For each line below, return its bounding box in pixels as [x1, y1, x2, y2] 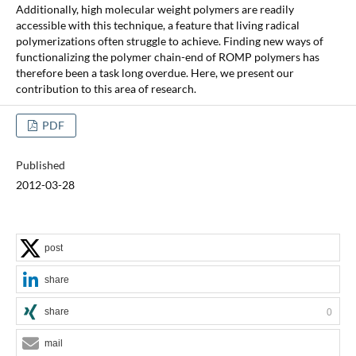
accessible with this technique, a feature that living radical [15, 17, 300, 32]
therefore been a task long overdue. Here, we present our [15, 65, 294, 79]
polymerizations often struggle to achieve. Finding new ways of [15, 33, 323, 48]
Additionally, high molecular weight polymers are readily [15, 2, 294, 16]
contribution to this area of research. [15, 81, 196, 95]
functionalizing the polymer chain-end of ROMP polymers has [15, 49, 319, 64]
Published [15, 157, 65, 172]
